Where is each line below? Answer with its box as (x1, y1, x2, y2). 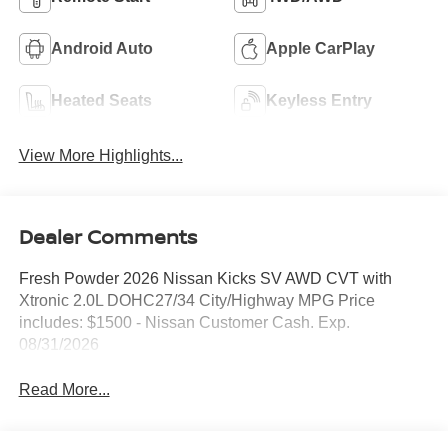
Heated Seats (50, 91, 152, 109)
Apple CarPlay (266, 39, 375, 57)
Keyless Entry (266, 91, 372, 109)
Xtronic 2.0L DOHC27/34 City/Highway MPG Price (18, 292, 375, 310)
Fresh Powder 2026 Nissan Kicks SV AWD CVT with (18, 270, 392, 288)
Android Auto (50, 39, 153, 57)
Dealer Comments (18, 223, 197, 251)
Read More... (18, 381, 110, 399)
